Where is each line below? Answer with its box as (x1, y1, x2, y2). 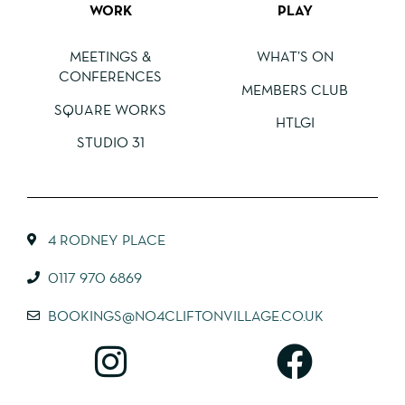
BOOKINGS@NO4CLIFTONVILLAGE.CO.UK (47, 306, 324, 325)
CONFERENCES (59, 67, 162, 86)
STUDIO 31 (76, 133, 145, 152)
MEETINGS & (70, 47, 151, 66)
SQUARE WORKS (54, 99, 166, 118)
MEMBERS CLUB (241, 80, 348, 99)
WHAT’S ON (256, 47, 334, 66)
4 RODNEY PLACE (47, 230, 165, 249)
